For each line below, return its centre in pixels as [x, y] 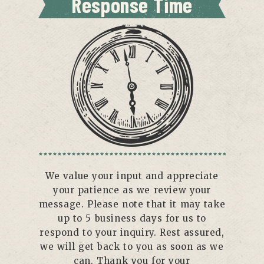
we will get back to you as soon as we [132, 247]
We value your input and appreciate [132, 176]
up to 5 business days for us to [132, 218]
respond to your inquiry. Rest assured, [132, 232]
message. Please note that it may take [132, 204]
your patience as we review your [132, 190]
